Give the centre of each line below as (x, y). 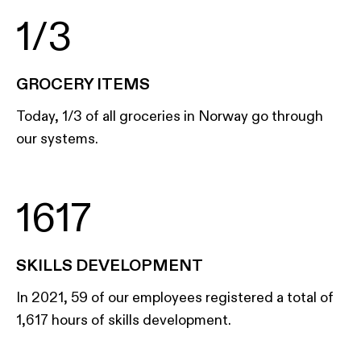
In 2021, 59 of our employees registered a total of (175, 298)
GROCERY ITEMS (83, 84)
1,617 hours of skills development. (124, 320)
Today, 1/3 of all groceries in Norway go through (170, 116)
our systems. (57, 139)
